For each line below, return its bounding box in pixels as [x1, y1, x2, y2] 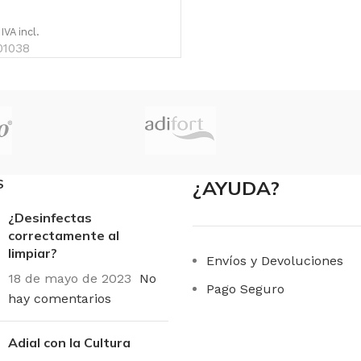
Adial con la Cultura [8, 334, 131, 351]
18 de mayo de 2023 [8, 270, 131, 286]
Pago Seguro [206, 280, 284, 297]
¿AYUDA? [193, 175, 280, 200]
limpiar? [8, 244, 57, 261]
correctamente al [8, 226, 119, 243]
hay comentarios [8, 290, 111, 306]
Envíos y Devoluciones [206, 252, 343, 268]
